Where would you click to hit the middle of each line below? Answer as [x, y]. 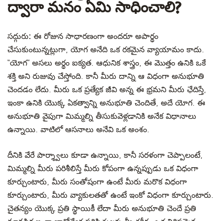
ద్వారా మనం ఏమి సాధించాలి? [94, 8]
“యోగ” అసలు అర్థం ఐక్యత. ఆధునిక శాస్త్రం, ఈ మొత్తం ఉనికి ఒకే [107, 63]
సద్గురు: [19, 36]
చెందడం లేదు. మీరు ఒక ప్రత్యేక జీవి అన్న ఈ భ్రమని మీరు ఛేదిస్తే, [107, 90]
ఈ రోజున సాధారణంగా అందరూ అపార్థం [95, 37]
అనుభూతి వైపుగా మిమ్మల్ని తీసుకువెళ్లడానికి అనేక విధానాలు [102, 116]
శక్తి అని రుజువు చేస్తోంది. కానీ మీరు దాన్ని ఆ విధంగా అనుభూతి [106, 76]
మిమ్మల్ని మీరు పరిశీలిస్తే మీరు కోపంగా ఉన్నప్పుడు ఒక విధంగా [103, 169]
